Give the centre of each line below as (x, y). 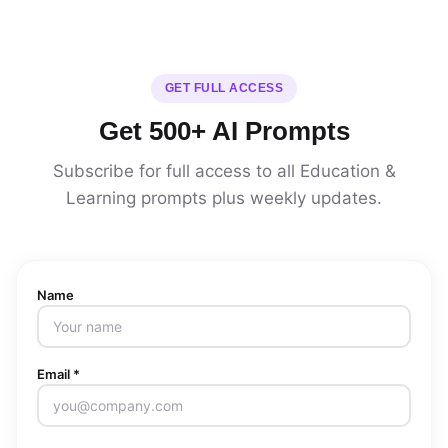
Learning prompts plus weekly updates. (224, 198)
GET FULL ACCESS (224, 88)
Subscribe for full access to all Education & (224, 171)
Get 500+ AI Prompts (224, 131)
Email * (58, 374)
